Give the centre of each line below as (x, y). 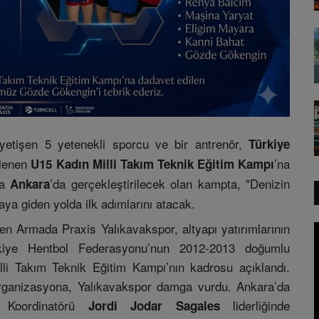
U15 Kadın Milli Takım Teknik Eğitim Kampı (153, 164)
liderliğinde (255, 305)
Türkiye (270, 144)
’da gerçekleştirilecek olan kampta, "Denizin (170, 184)
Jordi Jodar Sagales (154, 306)
